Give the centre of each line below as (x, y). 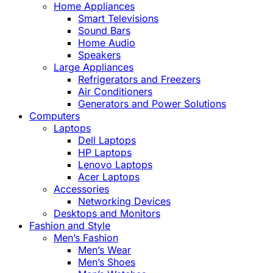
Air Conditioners (115, 92)
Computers (55, 116)
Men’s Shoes (107, 262)
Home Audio (107, 43)
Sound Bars (104, 31)
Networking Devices (124, 201)
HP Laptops (105, 153)
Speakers (99, 55)
